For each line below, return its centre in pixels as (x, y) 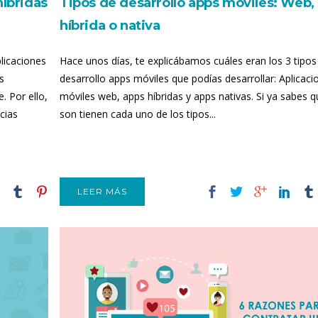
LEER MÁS (102, 191)
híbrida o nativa (110, 26)
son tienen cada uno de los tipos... (138, 114)
